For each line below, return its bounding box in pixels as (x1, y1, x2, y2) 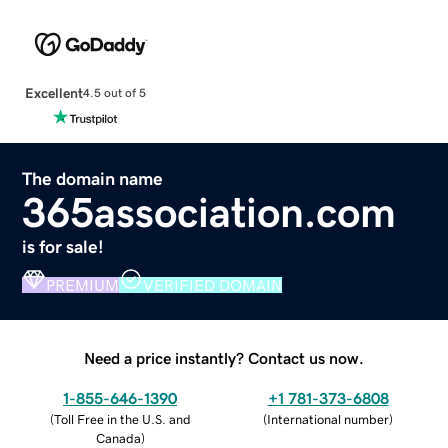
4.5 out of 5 (82, 87, 146, 100)
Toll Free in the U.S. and (53, 412, 191, 426)
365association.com (22, 191, 397, 234)
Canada (95, 431, 141, 445)
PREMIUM (46, 276, 120, 293)
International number (267, 412, 389, 426)
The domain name (22, 169, 164, 188)
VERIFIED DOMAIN (143, 276, 283, 293)
